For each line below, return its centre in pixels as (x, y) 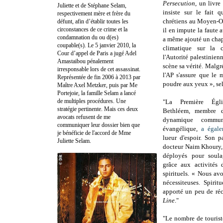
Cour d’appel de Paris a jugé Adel (97, 53)
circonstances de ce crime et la (92, 29)
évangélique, (182, 129)
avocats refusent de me (84, 117)
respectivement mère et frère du (94, 13)
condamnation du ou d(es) (88, 37)
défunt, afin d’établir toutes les (93, 21)
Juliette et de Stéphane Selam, (92, 5)
